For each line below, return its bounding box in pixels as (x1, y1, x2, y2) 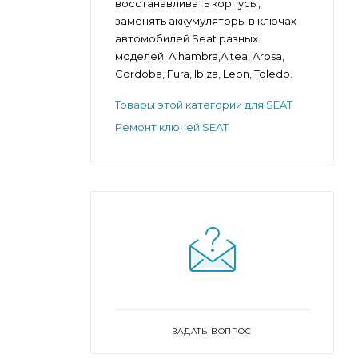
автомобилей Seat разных (115, 31, 258, 45)
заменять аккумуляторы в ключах (115, 14, 296, 27)
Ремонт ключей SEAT (115, 120, 229, 133)
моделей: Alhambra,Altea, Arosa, (115, 49, 284, 62)
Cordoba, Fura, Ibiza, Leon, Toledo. (115, 66, 292, 80)
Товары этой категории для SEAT (115, 97, 292, 111)
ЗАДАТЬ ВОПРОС (173, 325, 252, 336)
